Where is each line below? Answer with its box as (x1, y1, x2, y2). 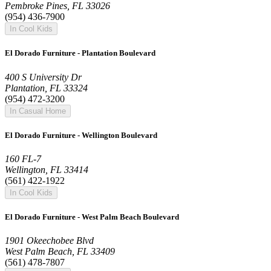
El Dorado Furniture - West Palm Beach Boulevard (5, 212, 179, 222)
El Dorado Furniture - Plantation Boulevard (5, 48, 155, 58)
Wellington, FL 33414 (5, 164, 88, 175)
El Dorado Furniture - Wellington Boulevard (5, 130, 157, 140)
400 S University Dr (5, 71, 82, 82)
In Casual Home (10, 106, 66, 116)
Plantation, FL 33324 (5, 82, 88, 93)
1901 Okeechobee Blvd (5, 235, 94, 246)
